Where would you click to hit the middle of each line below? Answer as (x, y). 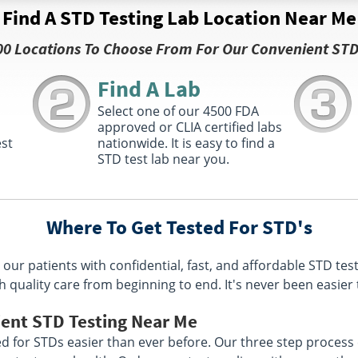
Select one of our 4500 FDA (178, 111)
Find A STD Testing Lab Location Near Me (179, 18)
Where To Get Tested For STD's (179, 227)
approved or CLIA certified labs (189, 127)
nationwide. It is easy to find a (186, 143)
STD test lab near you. (163, 159)
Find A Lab (149, 89)
